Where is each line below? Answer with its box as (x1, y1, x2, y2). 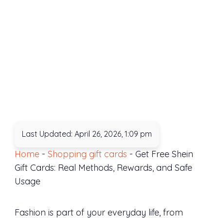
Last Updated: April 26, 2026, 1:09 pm (22, 129, 152, 139)
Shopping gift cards (48, 148, 127, 160)
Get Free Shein (135, 148, 193, 160)
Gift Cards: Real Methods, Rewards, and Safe (15, 162, 192, 173)
